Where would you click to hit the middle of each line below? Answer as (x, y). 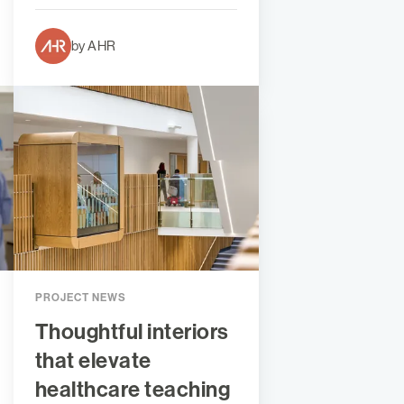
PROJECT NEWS (80, 297)
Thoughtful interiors (132, 331)
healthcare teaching (133, 389)
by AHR (93, 46)
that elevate (93, 360)
